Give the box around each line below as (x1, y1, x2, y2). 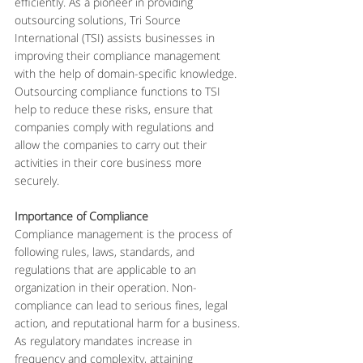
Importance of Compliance (15, 208, 148, 224)
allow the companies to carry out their (15, 137, 210, 152)
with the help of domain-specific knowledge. (15, 66, 240, 81)
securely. (15, 173, 59, 188)
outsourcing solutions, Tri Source (15, 12, 184, 28)
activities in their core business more (15, 155, 205, 170)
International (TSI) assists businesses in (15, 30, 218, 45)
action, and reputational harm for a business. (15, 315, 243, 331)
